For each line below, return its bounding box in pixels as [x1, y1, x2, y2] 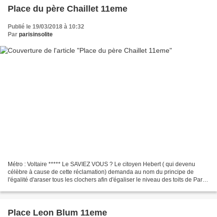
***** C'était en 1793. [8, 184, 62, 191]
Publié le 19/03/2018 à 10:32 [8, 23, 84, 31]
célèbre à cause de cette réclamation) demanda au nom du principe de [8, 168, 194, 175]
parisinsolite [19, 31, 53, 38]
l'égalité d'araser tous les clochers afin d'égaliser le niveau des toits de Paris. [8, 176, 208, 183]
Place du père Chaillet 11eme [8, 4, 127, 14]
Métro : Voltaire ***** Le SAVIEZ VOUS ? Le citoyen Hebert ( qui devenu [8, 160, 195, 168]
